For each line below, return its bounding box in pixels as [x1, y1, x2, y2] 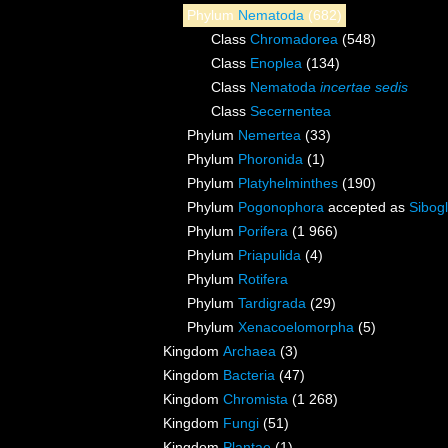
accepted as [324, 199, 409, 216]
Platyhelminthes [238, 175, 338, 192]
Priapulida [238, 247, 301, 264]
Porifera [238, 223, 288, 240]
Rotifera [238, 271, 288, 288]
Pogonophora [238, 199, 324, 216]
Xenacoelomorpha [238, 319, 354, 336]
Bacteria [223, 367, 275, 384]
